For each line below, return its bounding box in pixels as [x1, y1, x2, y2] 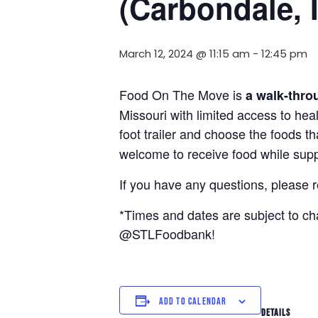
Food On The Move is [119, 85, 246, 104]
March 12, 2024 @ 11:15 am [119, 46, 250, 62]
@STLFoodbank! [119, 224, 215, 243]
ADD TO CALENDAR [158, 295, 227, 308]
